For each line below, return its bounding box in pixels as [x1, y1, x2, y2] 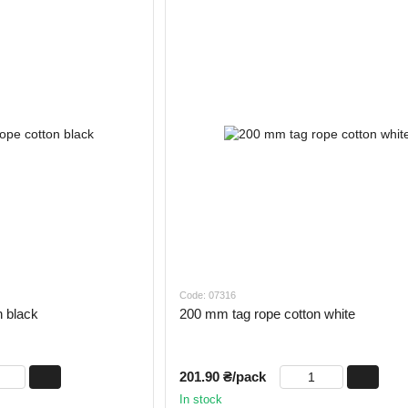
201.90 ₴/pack [178, 369, 266, 385]
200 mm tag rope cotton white [178, 306, 355, 322]
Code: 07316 [178, 290, 236, 301]
